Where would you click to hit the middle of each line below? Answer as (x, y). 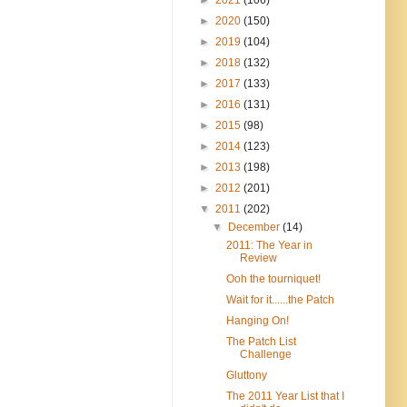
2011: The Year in (269, 245)
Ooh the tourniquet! (273, 278)
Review (258, 258)
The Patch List (261, 341)
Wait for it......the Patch (280, 299)
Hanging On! (257, 320)
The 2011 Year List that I (285, 396)
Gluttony (246, 375)
